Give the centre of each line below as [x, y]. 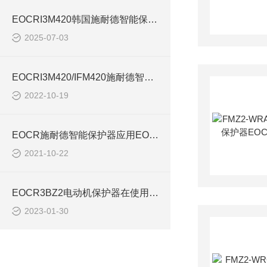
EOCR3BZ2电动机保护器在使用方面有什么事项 [154, 193]
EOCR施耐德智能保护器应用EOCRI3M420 [154, 135]
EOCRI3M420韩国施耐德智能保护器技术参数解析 [153, 19]
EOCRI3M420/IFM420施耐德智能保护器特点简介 [149, 77]
